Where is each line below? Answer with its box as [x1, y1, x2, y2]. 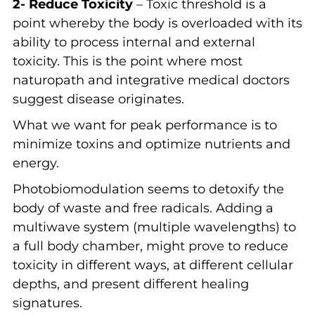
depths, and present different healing [12, 276, 249, 292]
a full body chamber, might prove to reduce [12, 238, 288, 254]
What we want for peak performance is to [12, 117, 277, 133]
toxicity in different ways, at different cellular [12, 257, 293, 273]
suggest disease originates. [12, 91, 184, 107]
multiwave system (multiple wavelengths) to [12, 219, 296, 235]
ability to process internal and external [12, 34, 255, 50]
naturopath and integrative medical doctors [12, 72, 290, 88]
